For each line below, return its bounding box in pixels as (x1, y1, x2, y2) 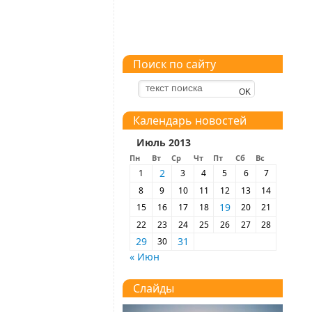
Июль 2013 (136, 136, 191, 150)
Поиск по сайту (133, 56, 216, 72)
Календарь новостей (133, 113, 247, 129)
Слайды (133, 281, 174, 297)
